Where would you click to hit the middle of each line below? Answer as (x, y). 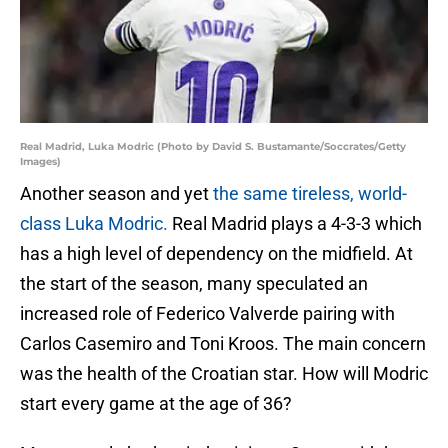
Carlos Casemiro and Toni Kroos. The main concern (223, 344)
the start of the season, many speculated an (194, 284)
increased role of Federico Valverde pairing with (207, 314)
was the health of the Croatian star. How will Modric (224, 374)
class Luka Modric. (94, 224)
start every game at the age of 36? (156, 404)
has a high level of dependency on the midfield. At (216, 254)
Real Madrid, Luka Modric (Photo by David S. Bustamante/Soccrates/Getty (213, 147)
